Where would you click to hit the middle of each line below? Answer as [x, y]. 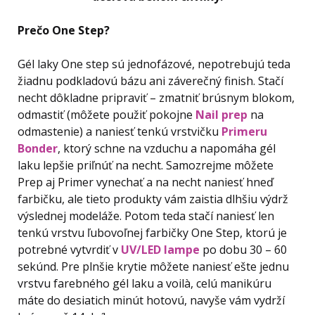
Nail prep [221, 115]
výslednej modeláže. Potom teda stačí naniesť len [146, 216]
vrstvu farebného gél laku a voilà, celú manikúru [144, 283]
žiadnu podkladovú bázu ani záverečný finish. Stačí [150, 81]
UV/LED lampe [160, 250]
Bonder [38, 148]
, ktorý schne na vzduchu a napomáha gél [167, 148]
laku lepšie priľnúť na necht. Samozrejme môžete [146, 165]
